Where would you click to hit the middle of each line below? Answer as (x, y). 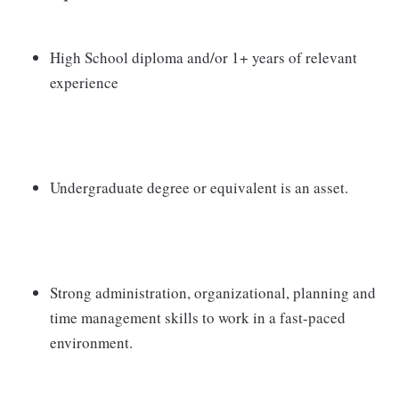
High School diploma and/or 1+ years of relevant (204, 57)
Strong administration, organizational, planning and (213, 293)
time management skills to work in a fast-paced (198, 318)
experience (84, 82)
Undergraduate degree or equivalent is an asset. (199, 187)
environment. (91, 342)
